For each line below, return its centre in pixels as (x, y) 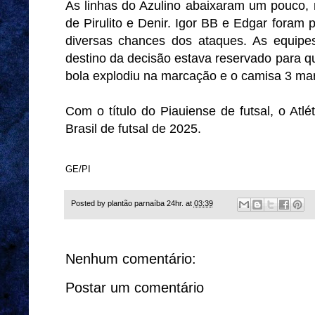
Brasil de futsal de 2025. (133, 129)
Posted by (89, 204)
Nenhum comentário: (130, 258)
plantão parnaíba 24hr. (145, 204)
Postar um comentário (134, 287)
